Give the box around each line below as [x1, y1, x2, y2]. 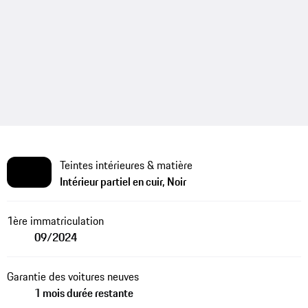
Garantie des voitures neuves [6, 267, 139, 285]
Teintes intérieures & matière [59, 156, 192, 173]
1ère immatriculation [6, 212, 104, 229]
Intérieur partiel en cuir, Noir [59, 173, 186, 190]
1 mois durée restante [34, 284, 133, 301]
